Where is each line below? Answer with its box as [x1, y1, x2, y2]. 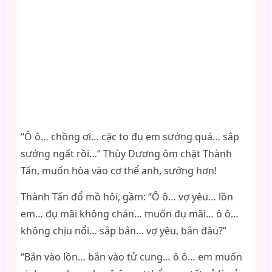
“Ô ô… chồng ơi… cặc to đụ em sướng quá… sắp [20, 130, 239, 143]
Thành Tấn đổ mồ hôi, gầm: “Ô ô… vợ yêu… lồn [20, 190, 233, 203]
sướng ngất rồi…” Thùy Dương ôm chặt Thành [20, 147, 232, 160]
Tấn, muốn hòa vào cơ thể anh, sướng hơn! [20, 164, 217, 177]
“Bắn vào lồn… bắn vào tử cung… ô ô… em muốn [20, 250, 242, 263]
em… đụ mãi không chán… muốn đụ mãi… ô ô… [20, 207, 239, 220]
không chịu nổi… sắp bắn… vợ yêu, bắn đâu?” [20, 224, 226, 237]
